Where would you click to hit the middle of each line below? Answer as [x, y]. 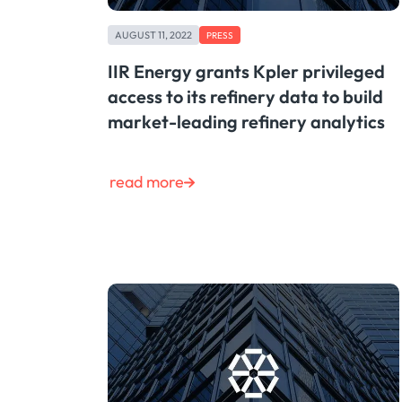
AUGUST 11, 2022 [153, 35]
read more [147, 182]
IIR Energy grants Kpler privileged [246, 72]
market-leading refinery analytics [246, 122]
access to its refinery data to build [245, 97]
